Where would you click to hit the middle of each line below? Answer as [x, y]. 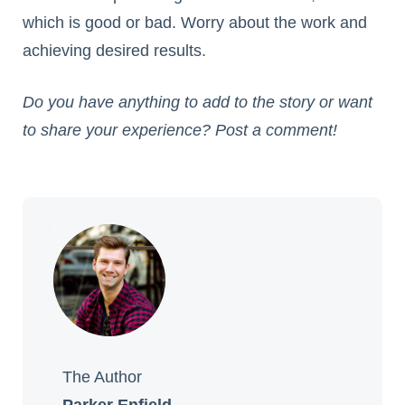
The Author [102, 377]
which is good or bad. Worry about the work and [195, 23]
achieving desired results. [114, 51]
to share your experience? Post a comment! [182, 131]
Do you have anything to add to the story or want [198, 103]
